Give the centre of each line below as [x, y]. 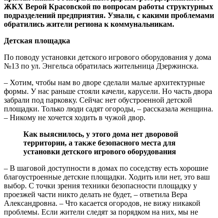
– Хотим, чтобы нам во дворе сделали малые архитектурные [104, 82]
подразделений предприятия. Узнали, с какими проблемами [109, 15]
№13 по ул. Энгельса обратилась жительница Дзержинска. [101, 66]
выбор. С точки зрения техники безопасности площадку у [100, 185]
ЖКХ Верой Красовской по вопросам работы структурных [109, 6]
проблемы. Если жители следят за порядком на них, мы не [101, 212]
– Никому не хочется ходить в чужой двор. [75, 117]
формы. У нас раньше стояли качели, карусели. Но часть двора [108, 91]
